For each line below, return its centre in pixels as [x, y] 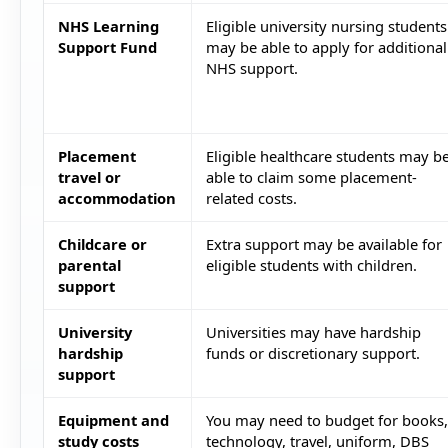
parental [89, 265]
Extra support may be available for [323, 244]
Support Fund [107, 47]
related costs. [251, 198]
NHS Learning [108, 26]
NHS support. [251, 68]
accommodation [116, 198]
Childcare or [102, 244]
